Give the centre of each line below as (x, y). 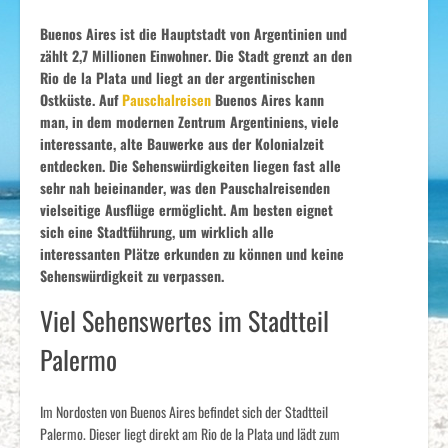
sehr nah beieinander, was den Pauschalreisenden (185, 187)
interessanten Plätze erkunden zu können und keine (192, 253)
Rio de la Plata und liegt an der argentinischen (177, 77)
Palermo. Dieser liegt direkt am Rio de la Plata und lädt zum (190, 434)
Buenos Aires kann (267, 99)
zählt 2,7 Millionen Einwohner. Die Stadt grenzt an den (196, 55)
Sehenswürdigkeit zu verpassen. (132, 275)
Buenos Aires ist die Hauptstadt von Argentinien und (193, 33)
